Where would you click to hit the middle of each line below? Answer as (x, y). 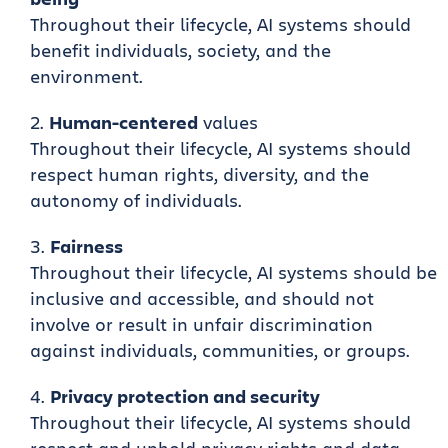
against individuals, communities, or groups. (220, 350)
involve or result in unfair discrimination (201, 324)
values (228, 122)
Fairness (86, 246)
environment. (86, 76)
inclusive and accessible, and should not (202, 298)
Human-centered (123, 122)
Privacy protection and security (185, 396)
